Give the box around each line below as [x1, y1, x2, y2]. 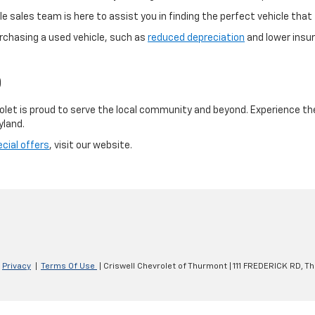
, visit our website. [49, 140, 132, 150]
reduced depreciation [148, 32, 245, 43]
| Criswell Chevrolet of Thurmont [97, 262, 227, 271]
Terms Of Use [41, 262, 97, 271]
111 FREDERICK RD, [231, 262, 303, 271]
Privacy [2, 262, 31, 271]
